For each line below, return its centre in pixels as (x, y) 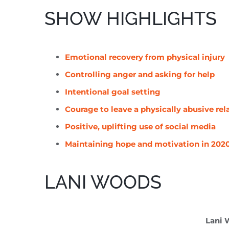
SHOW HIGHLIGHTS (131, 19)
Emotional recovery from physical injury (145, 57)
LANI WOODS (103, 182)
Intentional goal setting (113, 92)
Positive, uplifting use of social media (140, 127)
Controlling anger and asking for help (140, 75)
